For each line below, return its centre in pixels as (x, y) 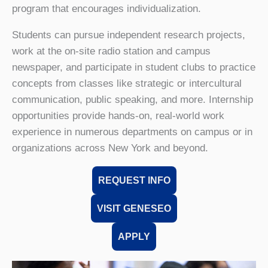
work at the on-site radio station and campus (111, 51)
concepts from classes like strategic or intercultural (127, 83)
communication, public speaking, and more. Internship (133, 99)
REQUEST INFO (134, 180)
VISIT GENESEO (134, 208)
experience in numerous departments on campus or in (132, 132)
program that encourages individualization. (106, 8)
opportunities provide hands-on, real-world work (118, 115)
